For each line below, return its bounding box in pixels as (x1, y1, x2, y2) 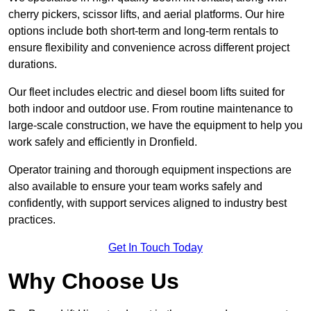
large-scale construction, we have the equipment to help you (8, 119, 303, 132)
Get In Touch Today (108, 242, 203, 254)
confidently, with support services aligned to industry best (8, 197, 287, 210)
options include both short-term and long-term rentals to (8, 25, 278, 37)
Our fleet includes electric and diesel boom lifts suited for (8, 86, 285, 99)
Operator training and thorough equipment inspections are (8, 164, 292, 176)
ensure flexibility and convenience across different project (8, 42, 289, 54)
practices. (8, 214, 56, 226)
